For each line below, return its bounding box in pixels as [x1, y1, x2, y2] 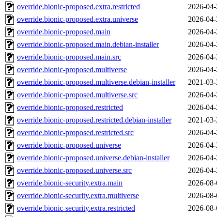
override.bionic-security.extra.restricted [17, 204, 135, 213]
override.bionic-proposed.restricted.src [17, 128, 134, 137]
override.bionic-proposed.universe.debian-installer [17, 154, 170, 162]
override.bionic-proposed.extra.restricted [17, 2, 140, 11]
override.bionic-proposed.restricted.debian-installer [17, 116, 171, 124]
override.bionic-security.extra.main [17, 179, 123, 187]
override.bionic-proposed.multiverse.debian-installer [17, 78, 175, 87]
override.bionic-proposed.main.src [17, 53, 121, 62]
